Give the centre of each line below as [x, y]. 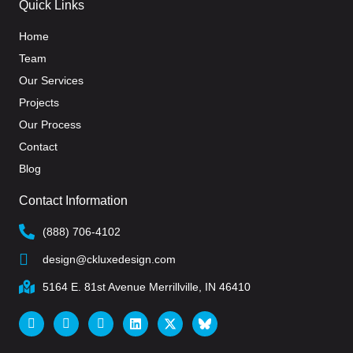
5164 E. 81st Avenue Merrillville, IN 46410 [147, 286]
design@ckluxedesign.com [109, 259]
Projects [39, 102]
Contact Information [73, 200]
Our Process [50, 124]
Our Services [51, 80]
